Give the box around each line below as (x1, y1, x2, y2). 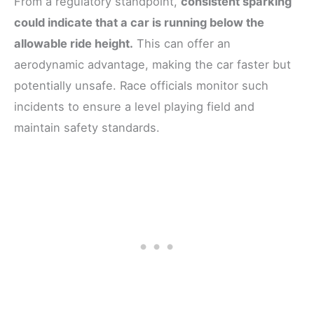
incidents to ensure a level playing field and (14, 100, 254, 114)
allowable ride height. (14, 36, 133, 51)
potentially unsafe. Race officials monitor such (14, 78, 268, 93)
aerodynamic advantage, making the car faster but (14, 57, 291, 72)
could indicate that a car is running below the (14, 15, 264, 30)
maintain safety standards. (14, 121, 160, 135)
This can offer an (133, 36, 231, 51)
